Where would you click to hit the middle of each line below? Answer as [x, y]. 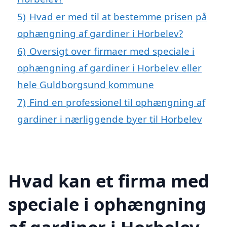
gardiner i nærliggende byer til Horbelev [110, 119]
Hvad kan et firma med [109, 180]
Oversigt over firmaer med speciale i [112, 51]
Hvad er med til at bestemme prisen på [118, 16]
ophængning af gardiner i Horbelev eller [109, 67]
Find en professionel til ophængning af [117, 102]
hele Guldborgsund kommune [86, 84]
